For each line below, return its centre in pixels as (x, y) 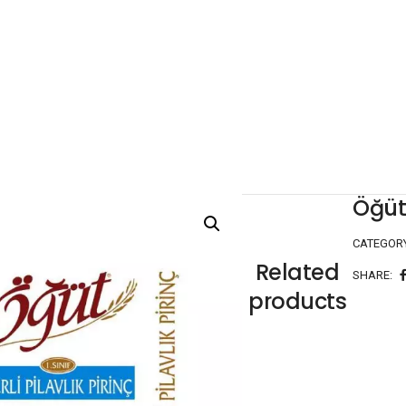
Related (297, 272)
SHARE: (373, 275)
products (298, 301)
